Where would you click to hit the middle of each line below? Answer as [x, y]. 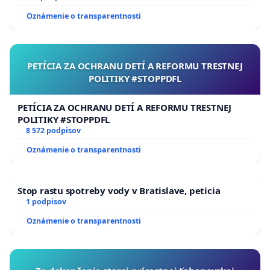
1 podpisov [46, 202]
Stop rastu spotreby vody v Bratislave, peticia [119, 191]
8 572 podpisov [53, 131]
